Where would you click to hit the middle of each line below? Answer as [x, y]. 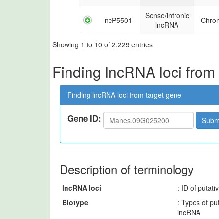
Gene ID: [84, 119]
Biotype [75, 202]
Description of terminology [127, 169]
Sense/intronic [167, 15]
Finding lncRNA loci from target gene [124, 95]
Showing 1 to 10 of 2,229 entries [102, 44]
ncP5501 [118, 20]
